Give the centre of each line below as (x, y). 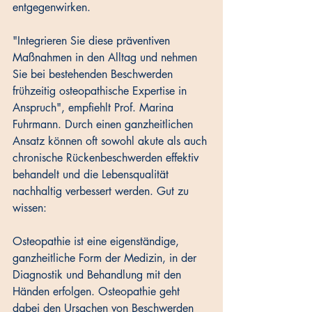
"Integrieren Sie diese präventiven (93, 41)
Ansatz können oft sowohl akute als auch (111, 141)
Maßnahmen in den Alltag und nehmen (107, 58)
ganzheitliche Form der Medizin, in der (106, 258)
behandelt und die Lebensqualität (92, 175)
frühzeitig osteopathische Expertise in (101, 91)
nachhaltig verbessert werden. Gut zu (102, 192)
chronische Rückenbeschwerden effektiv (107, 158)
